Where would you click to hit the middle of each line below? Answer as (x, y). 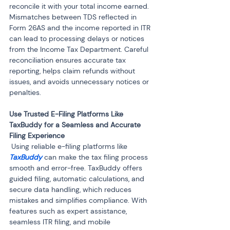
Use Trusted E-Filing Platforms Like (67, 114)
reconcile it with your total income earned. (80, 6)
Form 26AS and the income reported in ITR (81, 28)
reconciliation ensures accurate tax (69, 60)
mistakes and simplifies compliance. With (79, 200)
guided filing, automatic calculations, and (78, 179)
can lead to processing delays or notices (78, 39)
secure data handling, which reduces (71, 189)
